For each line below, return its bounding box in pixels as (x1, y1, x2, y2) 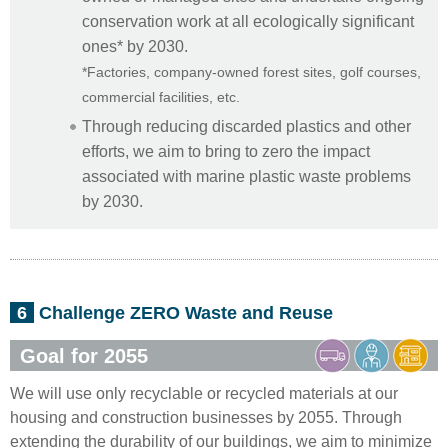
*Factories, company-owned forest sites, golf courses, (82, 64, 421, 80)
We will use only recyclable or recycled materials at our (10, 383, 398, 402)
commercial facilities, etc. (82, 89, 240, 105)
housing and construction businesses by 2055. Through (10, 407, 402, 426)
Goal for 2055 (20, 344, 148, 367)
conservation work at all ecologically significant (82, 11, 414, 30)
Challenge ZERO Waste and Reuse (34, 301, 333, 323)
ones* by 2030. (82, 36, 188, 55)
